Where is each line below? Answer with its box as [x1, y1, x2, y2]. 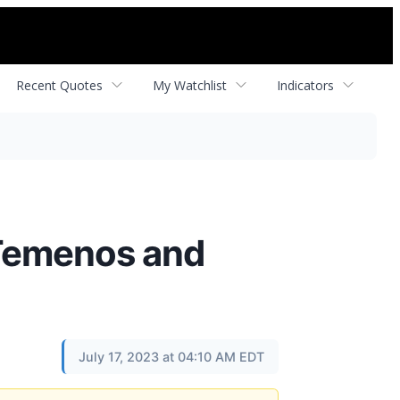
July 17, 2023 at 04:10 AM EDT [79, 349, 264, 364]
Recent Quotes [16, 76, 103, 94]
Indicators [277, 76, 334, 94]
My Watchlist [153, 76, 227, 94]
